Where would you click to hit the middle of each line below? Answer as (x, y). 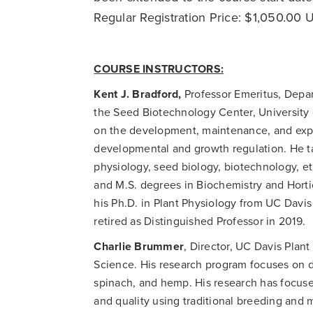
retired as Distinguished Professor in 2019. (200, 221)
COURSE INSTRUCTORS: (159, 69)
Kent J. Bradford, (138, 94)
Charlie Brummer (139, 246)
